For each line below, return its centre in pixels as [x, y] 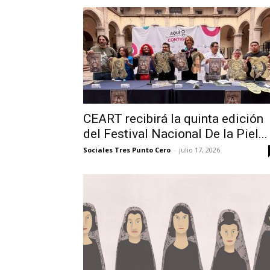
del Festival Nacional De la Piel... [175, 133]
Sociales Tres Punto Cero [127, 149]
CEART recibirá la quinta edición [173, 118]
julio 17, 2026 [199, 149]
